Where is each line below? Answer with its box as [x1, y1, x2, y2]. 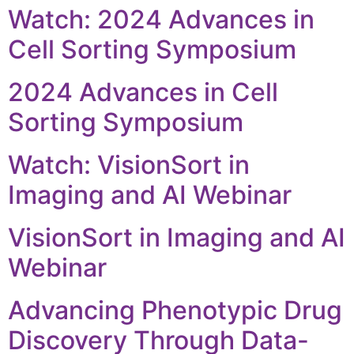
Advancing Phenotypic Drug [8, 294, 342, 326]
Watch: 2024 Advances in [8, 3, 314, 35]
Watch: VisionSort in [8, 149, 250, 180]
